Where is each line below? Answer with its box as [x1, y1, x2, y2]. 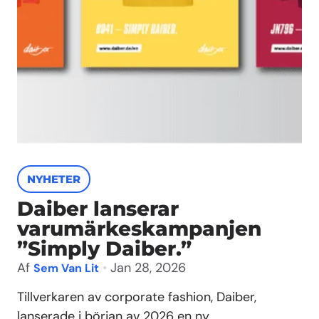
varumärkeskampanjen [17, 216, 261, 241]
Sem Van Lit [33, 261, 99, 276]
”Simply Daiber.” [17, 236, 192, 261]
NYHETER [27, 172, 80, 186]
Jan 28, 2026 [110, 259, 186, 276]
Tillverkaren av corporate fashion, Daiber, [17, 288, 256, 306]
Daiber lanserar [17, 197, 179, 221]
